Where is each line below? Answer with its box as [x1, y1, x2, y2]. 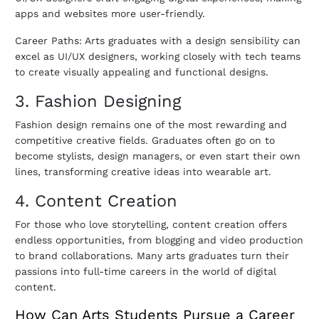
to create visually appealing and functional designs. [15, 66, 268, 78]
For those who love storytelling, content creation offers [15, 219, 287, 231]
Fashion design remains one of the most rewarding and [15, 119, 287, 131]
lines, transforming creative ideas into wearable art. [15, 166, 271, 178]
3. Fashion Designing [15, 91, 181, 112]
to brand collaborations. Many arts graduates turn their [15, 250, 289, 262]
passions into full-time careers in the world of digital [15, 266, 276, 278]
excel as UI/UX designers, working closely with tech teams [15, 51, 300, 63]
